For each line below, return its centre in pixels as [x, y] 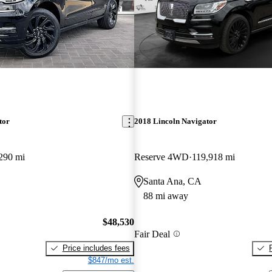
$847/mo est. [111, 260]
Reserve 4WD [161, 157]
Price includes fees [96, 248]
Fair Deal [152, 234]
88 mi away [165, 196]
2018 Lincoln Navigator [175, 121]
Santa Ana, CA [172, 182]
